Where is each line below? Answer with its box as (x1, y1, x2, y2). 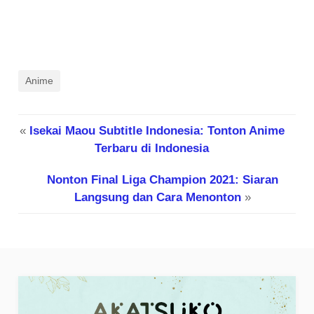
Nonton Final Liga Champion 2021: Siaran (46, 172, 278, 186)
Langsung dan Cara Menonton (74, 190, 241, 204)
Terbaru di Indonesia (95, 141, 209, 155)
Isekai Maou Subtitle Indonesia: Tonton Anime (29, 123, 285, 137)
